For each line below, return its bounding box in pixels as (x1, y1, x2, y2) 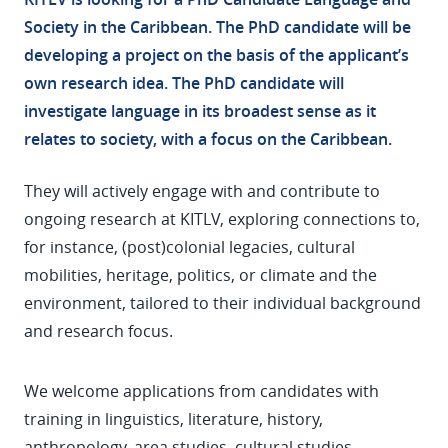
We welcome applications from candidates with (24, 380, 379, 402)
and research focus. (24, 320, 173, 342)
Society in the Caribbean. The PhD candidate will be (24, 16, 411, 38)
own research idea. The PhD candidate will (24, 72, 344, 94)
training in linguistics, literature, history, (24, 408, 323, 430)
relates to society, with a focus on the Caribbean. (24, 128, 396, 150)
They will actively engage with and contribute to (24, 180, 380, 202)
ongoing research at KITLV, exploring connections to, (24, 208, 420, 230)
